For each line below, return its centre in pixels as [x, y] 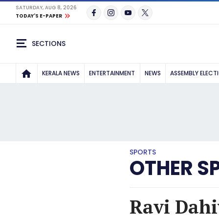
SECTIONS [49, 43]
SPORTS [142, 152]
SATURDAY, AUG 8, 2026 [46, 8]
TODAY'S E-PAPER [39, 16]
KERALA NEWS [61, 73]
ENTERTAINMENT [112, 73]
